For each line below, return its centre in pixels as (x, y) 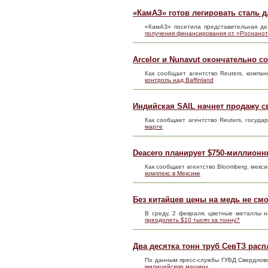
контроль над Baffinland (179, 80)
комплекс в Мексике (173, 173)
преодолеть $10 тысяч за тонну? (192, 220)
